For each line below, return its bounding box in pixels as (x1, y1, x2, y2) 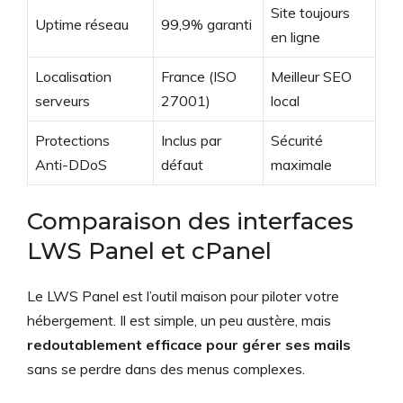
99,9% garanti (161, 15, 252, 34)
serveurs (35, 92, 90, 111)
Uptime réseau (35, 15, 129, 34)
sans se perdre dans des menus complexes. (27, 360, 305, 379)
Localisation (35, 67, 112, 86)
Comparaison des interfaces (27, 207, 354, 237)
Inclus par (161, 131, 221, 150)
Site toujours (271, 4, 350, 22)
